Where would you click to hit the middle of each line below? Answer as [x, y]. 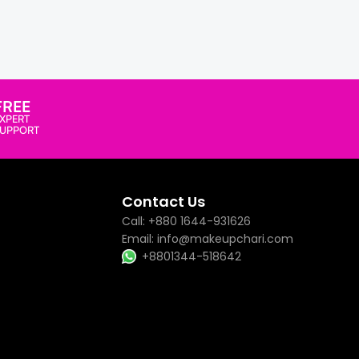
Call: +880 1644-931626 [186, 221]
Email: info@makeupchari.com [207, 238]
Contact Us [163, 201]
